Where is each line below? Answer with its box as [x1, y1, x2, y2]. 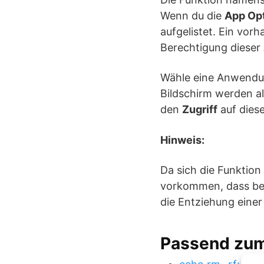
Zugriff [182, 103, 217, 116]
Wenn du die [160, 9, 225, 22]
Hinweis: [160, 134, 204, 147]
